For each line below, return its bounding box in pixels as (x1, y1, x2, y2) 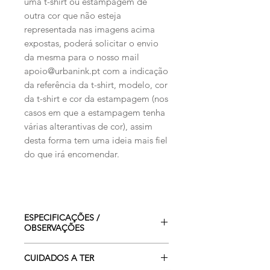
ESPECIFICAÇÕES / (24, 212, 99, 224)
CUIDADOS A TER (24, 253, 94, 264)
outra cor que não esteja (24, 10, 121, 22)
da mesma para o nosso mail (24, 51, 139, 63)
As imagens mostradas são (36, 243, 136, 255)
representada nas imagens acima (24, 24, 155, 36)
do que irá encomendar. (24, 148, 119, 160)
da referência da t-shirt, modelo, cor (24, 79, 168, 91)
